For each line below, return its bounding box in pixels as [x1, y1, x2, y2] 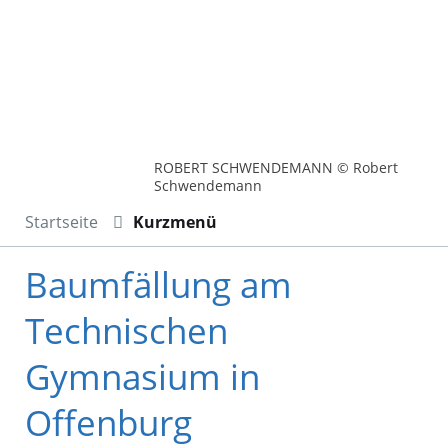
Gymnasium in [25, 352, 260, 400]
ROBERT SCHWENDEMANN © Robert [154, 157, 399, 177]
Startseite [25, 210, 98, 233]
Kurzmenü [133, 210, 217, 233]
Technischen [25, 306, 228, 354]
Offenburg [25, 398, 192, 446]
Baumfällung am [25, 260, 292, 308]
